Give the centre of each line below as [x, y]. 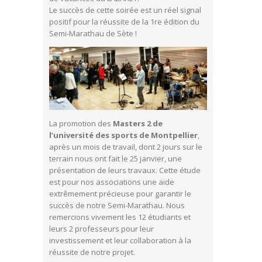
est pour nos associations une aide [112, 182]
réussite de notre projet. [92, 252]
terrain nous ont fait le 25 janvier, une [116, 159]
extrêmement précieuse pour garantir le [120, 194]
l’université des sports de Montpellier [123, 135]
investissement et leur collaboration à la [120, 241]
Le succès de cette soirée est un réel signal [125, 10]
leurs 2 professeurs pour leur [101, 229]
